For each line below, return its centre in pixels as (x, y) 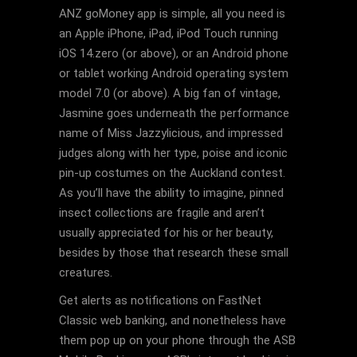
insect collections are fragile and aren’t (162, 213)
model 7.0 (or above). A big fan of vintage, (170, 93)
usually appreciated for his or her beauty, (166, 233)
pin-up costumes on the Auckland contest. (172, 173)
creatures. (86, 273)
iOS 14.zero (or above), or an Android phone (174, 53)
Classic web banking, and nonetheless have (173, 320)
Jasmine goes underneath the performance (174, 113)
